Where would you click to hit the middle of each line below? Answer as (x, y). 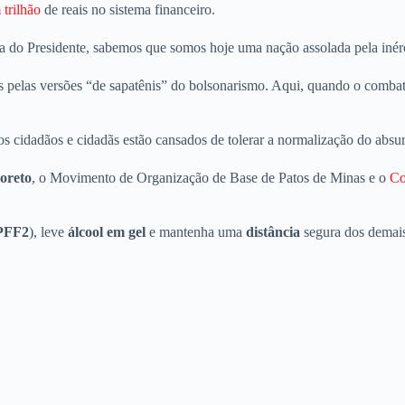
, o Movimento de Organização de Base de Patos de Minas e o (211, 178)
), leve (48, 232)
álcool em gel (107, 232)
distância (275, 232)
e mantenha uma (196, 232)
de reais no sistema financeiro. (128, 9)
